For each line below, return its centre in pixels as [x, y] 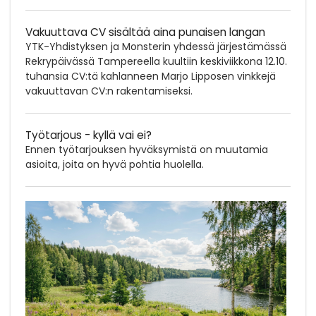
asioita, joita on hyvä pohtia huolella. [115, 164]
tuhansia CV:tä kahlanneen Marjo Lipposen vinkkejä [151, 76]
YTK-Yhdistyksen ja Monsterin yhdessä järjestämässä [156, 46]
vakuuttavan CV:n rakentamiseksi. [109, 91]
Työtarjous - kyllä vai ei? [89, 135]
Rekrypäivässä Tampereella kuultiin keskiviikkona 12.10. [156, 61]
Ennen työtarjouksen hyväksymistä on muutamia [147, 149]
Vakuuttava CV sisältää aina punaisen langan [145, 32]
